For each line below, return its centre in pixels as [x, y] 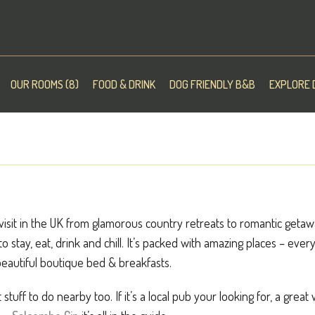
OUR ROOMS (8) [44, 84]
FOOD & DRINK [124, 84]
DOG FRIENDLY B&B [212, 84]
